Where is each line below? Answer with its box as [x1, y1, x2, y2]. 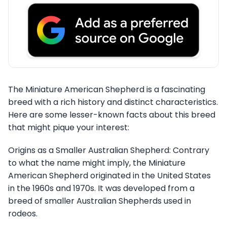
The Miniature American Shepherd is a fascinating [8, 84, 205, 96]
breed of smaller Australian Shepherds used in [8, 195, 191, 207]
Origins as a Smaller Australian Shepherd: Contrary [8, 144, 209, 157]
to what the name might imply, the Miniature [8, 157, 185, 169]
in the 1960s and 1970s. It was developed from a [8, 182, 195, 195]
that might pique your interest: [8, 122, 129, 134]
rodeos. [8, 208, 37, 220]
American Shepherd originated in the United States [8, 170, 211, 182]
